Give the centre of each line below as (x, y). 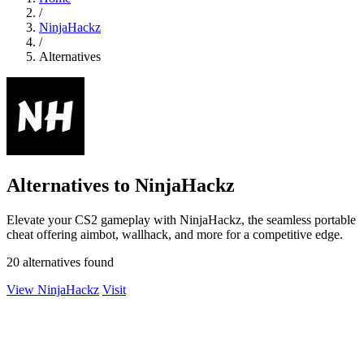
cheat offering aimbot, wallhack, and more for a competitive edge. (175, 234)
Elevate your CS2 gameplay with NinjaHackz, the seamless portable (181, 219)
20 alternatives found (60, 262)
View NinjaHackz (53, 289)
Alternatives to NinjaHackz (121, 185)
